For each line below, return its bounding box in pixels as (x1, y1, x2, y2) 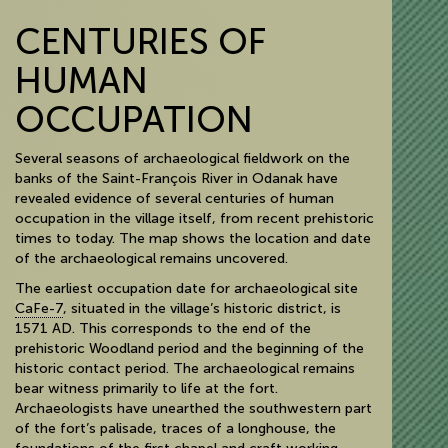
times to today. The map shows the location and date (15, 230, 371, 247)
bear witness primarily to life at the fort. (15, 380, 278, 397)
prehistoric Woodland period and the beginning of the (15, 340, 364, 357)
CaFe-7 (15, 300, 63, 317)
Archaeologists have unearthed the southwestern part (15, 400, 372, 417)
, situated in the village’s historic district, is (63, 300, 341, 317)
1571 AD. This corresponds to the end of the (15, 320, 311, 337)
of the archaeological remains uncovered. (15, 250, 288, 267)
